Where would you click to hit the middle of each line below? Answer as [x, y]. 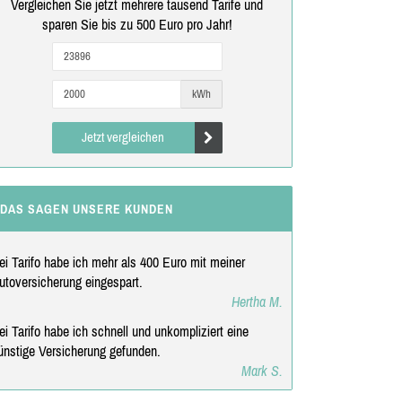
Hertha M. [257, 301]
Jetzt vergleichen [123, 136]
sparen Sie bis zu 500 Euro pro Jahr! [137, 24]
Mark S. [262, 370]
